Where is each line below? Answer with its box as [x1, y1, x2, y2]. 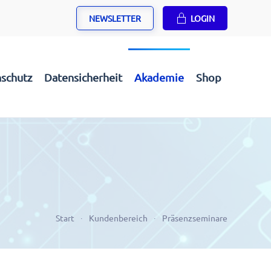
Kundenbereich [89, 212, 148, 223]
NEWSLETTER [89, 13, 141, 24]
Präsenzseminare [162, 212, 227, 223]
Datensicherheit [44, 70, 122, 83]
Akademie [134, 70, 184, 83]
